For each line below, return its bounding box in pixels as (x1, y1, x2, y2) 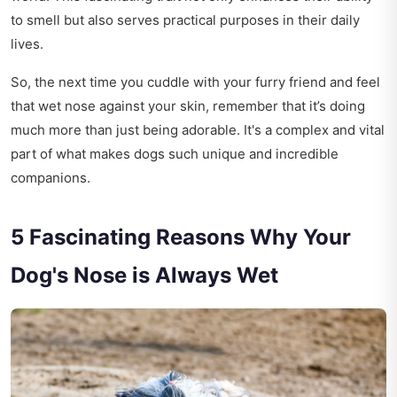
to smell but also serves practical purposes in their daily (11, 12, 360, 28)
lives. (11, 35, 43, 52)
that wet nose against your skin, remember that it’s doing (11, 97, 365, 114)
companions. (11, 169, 90, 186)
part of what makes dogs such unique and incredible (11, 145, 339, 162)
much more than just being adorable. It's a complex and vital (11, 121, 385, 138)
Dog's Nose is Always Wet (11, 262, 278, 288)
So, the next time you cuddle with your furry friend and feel (11, 74, 380, 90)
